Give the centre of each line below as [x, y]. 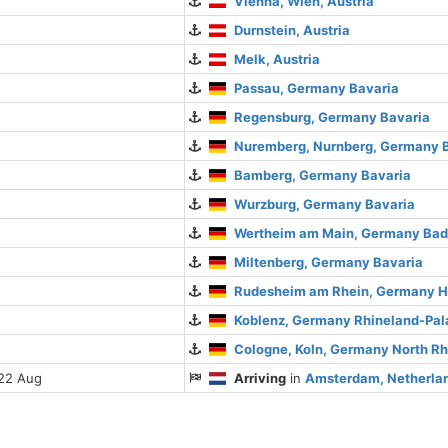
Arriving [260, 378]
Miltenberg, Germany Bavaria [329, 262]
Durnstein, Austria [292, 30]
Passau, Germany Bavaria [317, 88]
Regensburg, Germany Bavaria [332, 117]
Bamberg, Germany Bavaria [323, 175]
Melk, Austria [277, 59]
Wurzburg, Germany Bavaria [325, 204]
